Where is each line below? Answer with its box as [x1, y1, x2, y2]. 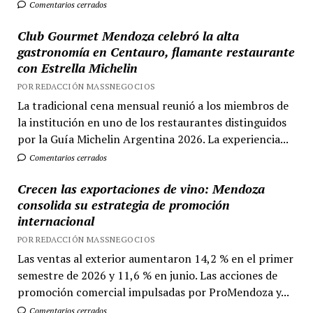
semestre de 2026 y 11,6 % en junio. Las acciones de [17, 268, 277, 283]
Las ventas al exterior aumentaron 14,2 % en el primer [17, 251, 293, 266]
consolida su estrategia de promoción [17, 196, 230, 213]
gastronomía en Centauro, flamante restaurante [17, 43, 295, 60]
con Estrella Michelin [17, 59, 138, 76]
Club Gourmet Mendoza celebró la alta [17, 27, 239, 44]
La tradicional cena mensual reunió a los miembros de [17, 98, 289, 113]
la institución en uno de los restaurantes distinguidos [17, 115, 286, 130]
